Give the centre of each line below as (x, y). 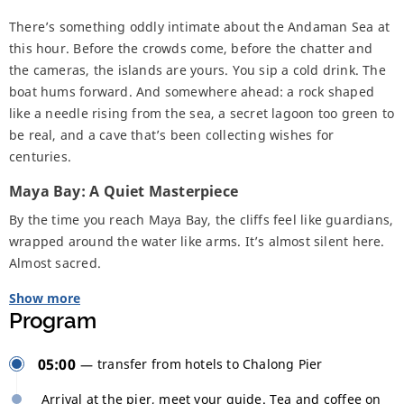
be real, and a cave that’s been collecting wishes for (172, 135)
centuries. (41, 157)
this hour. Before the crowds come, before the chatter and (191, 49)
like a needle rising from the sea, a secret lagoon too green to (202, 114)
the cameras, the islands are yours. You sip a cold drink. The (197, 70)
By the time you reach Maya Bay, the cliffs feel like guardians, (202, 220)
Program (53, 321)
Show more (45, 298)
